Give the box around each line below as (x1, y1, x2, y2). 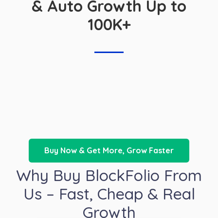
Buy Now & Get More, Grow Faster (44, 145, 174, 156)
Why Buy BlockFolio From (16, 165, 202, 185)
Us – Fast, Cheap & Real (23, 184, 195, 204)
